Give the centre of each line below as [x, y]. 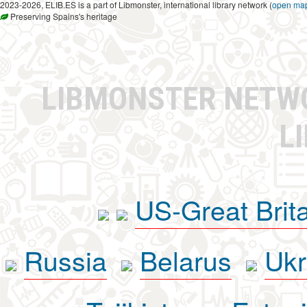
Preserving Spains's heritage [63, 16]
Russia [65, 260]
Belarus [185, 260]
